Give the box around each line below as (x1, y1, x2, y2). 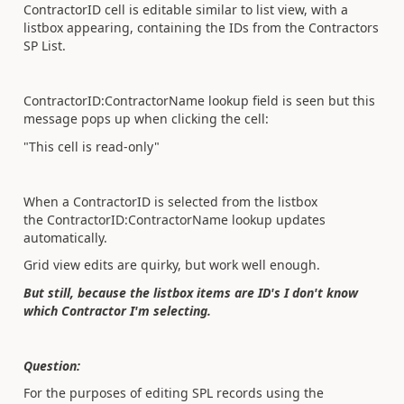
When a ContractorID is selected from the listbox (23, 192, 317, 210)
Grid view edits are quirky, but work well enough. (23, 256, 320, 273)
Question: (23, 356, 80, 374)
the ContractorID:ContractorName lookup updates (23, 210, 326, 228)
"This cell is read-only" (23, 137, 160, 155)
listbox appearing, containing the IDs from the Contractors (23, 19, 379, 36)
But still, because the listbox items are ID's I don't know (23, 283, 358, 301)
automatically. (23, 228, 107, 246)
